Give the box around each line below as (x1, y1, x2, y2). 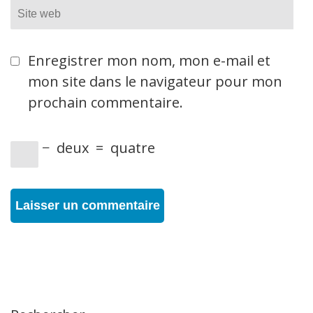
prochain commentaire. (28, 93, 183, 112)
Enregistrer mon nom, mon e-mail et (28, 51, 270, 70)
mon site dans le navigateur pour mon (28, 72, 282, 91)
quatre (110, 138, 155, 157)
